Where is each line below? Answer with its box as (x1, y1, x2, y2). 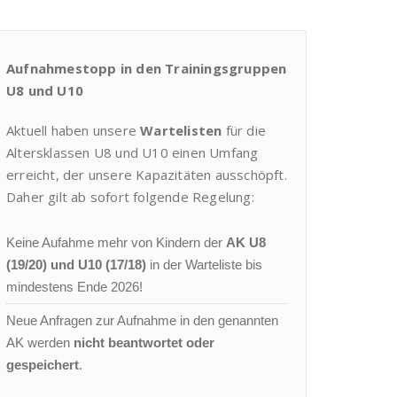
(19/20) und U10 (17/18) (6, 257, 146, 273)
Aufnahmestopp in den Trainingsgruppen (6, 59, 287, 78)
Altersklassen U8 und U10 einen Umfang (6, 144, 259, 162)
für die (222, 121, 267, 140)
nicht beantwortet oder (74, 335, 214, 351)
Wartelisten (140, 121, 222, 140)
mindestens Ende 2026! (6, 279, 143, 295)
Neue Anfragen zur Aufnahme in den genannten (6, 313, 278, 329)
